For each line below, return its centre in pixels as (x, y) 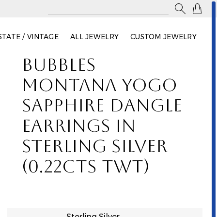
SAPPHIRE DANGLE (102, 108)
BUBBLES (59, 67)
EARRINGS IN (78, 128)
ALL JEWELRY (94, 37)
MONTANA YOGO (99, 87)
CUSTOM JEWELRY (163, 37)
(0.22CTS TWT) (85, 169)
